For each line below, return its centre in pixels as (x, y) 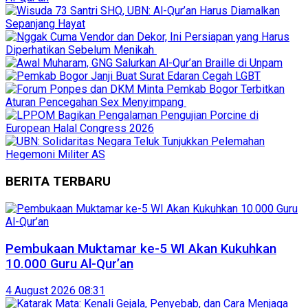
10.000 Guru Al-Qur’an (69, 264)
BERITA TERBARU (58, 182)
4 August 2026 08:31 (55, 291)
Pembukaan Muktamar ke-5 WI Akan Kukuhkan (141, 249)
